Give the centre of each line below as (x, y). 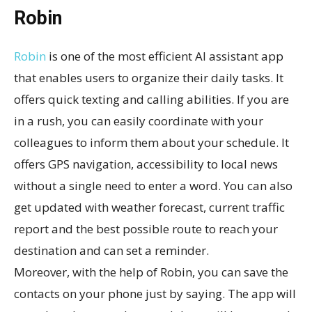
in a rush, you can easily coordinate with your (139, 121)
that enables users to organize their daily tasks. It (149, 78)
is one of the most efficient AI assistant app (165, 56)
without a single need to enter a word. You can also (153, 186)
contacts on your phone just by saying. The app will (155, 294)
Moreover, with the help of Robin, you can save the (151, 272)
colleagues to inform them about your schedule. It (151, 142)
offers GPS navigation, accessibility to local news (146, 164)
